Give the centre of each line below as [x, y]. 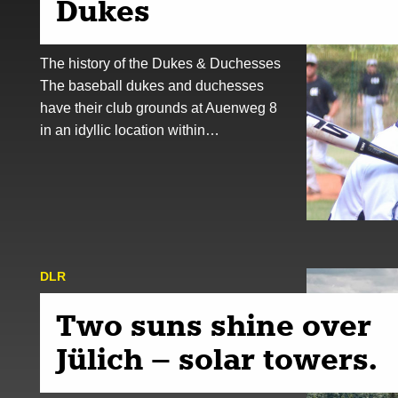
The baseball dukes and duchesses [152, 86]
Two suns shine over [214, 326]
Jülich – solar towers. [217, 360]
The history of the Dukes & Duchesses [160, 64]
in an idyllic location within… [130, 130]
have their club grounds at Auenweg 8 [159, 108]
